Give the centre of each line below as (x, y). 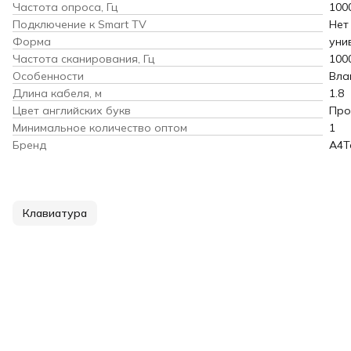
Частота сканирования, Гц (83, 58)
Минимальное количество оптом (100, 127)
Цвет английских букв (72, 110)
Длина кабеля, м (57, 93)
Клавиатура (55, 213)
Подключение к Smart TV (80, 24)
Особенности (48, 76)
